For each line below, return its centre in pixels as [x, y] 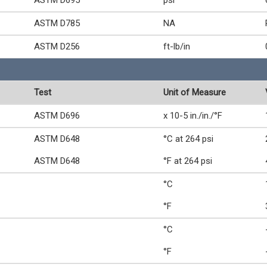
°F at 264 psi [188, 161]
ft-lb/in [177, 46]
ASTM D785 [57, 23]
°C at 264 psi [188, 139]
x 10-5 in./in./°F [193, 116]
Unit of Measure [195, 92]
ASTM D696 [57, 116]
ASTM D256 [57, 46]
